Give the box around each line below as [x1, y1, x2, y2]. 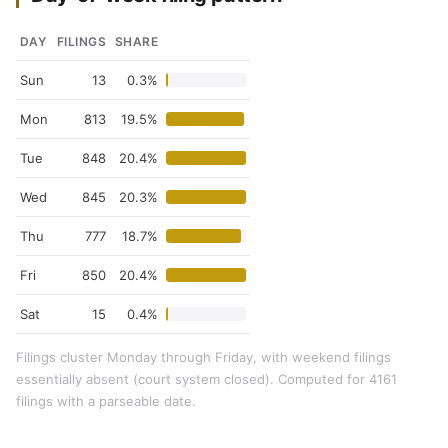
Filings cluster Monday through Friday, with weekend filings [16, 349, 391, 365]
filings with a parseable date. [16, 393, 196, 409]
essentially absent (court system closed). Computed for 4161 [16, 371, 397, 387]
